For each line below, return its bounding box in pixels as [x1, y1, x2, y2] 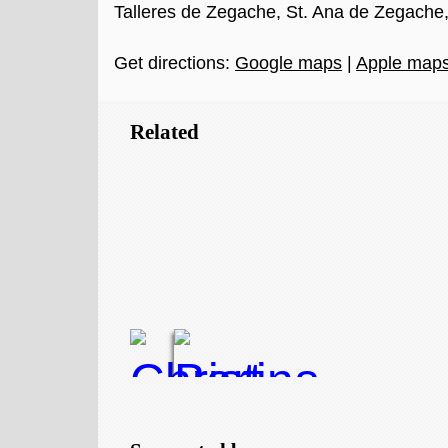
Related [130, 119, 200, 144]
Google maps [235, 52, 343, 73]
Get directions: [114, 52, 236, 73]
